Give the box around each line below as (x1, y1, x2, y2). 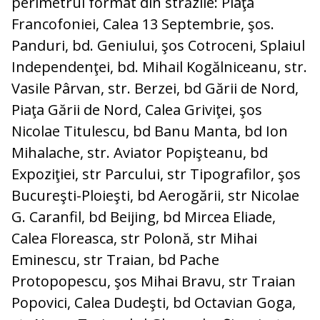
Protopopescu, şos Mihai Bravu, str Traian (11, 271, 296, 291)
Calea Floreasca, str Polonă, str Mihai (11, 229, 257, 249)
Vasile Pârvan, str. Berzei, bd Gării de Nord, (11, 79, 299, 99)
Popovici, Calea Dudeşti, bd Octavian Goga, (11, 293, 296, 313)
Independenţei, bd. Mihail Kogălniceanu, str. (11, 57, 307, 77)
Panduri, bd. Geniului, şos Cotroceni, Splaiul (11, 36, 305, 56)
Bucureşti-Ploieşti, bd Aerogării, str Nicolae (11, 186, 299, 206)
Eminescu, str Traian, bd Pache (11, 250, 219, 270)
